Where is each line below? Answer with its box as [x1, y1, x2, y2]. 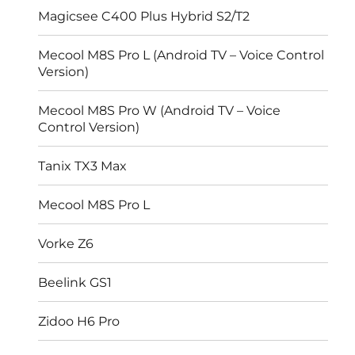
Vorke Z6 [38, 235, 94, 251]
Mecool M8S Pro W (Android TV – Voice [38, 102, 281, 118]
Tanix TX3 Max [38, 158, 128, 174]
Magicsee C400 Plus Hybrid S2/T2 [38, 8, 250, 24]
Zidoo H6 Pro [38, 313, 120, 329]
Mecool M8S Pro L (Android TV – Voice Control [38, 47, 325, 63]
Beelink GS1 [38, 274, 113, 290]
